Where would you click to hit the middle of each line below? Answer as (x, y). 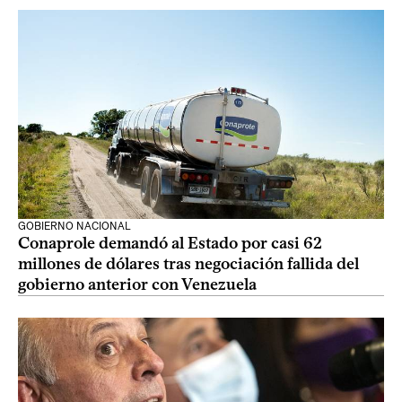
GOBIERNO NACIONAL (74, 226)
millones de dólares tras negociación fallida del (188, 264)
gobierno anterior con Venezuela (137, 284)
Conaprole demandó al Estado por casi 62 (170, 243)
